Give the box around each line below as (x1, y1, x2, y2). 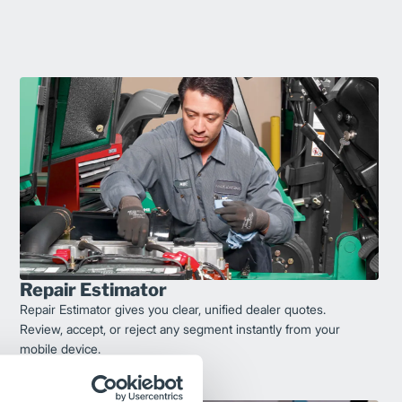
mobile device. (20, 340, 100, 356)
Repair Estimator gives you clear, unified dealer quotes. (20, 301, 326, 317)
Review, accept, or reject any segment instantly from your (20, 320, 340, 336)
